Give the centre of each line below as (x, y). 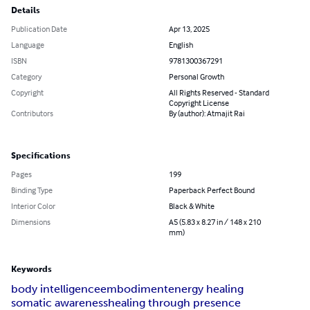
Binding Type (32, 190)
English (181, 45)
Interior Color (33, 206)
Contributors (32, 113)
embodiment (134, 289)
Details (26, 11)
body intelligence (56, 289)
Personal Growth (197, 77)
